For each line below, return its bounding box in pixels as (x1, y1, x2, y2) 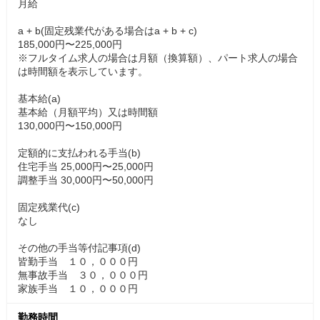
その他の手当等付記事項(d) (18, 241, 141, 254)
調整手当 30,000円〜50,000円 (18, 174, 154, 186)
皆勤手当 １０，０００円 (18, 255, 138, 267)
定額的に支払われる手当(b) (18, 146, 141, 159)
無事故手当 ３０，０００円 (18, 269, 148, 281)
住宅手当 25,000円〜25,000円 (18, 160, 154, 172)
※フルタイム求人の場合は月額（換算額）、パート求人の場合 (18, 51, 298, 64)
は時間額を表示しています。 (18, 65, 148, 77)
